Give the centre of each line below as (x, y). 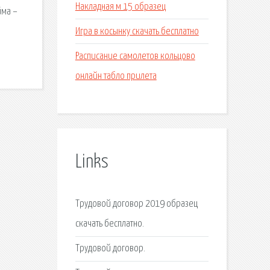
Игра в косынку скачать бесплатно (137, 31)
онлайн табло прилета (116, 76)
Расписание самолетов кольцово (135, 56)
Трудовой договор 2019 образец (136, 204)
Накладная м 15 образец (120, 7)
